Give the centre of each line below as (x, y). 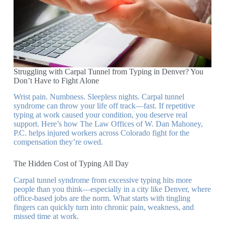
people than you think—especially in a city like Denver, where (112, 189)
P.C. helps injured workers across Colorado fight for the (101, 133)
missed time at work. (46, 216)
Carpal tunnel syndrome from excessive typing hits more (102, 180)
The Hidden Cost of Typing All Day (71, 164)
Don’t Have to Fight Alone (56, 80)
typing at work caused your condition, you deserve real (100, 115)
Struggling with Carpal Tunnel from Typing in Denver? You (108, 71)
